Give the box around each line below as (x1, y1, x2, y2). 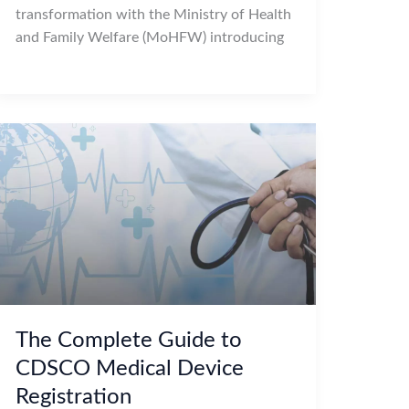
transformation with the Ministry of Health (15, 6, 291, 22)
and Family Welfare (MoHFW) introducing (15, 29, 284, 45)
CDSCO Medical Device (15, 357, 244, 380)
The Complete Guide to (15, 329, 242, 351)
